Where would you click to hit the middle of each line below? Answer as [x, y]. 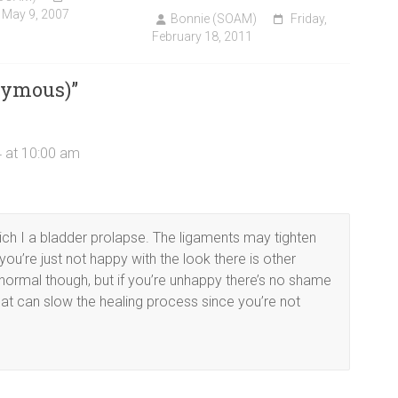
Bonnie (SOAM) [214, 19]
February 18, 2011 [203, 37]
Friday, [309, 19]
